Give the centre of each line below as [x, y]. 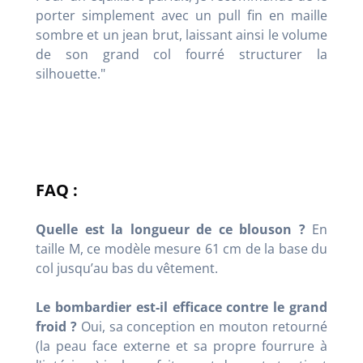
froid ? [56, 326]
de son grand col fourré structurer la [181, 54]
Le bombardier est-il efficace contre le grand [181, 307]
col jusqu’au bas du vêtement [125, 268]
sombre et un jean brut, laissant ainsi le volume [181, 34]
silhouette [66, 73]
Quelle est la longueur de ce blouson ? [171, 229]
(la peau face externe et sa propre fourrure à [181, 346]
